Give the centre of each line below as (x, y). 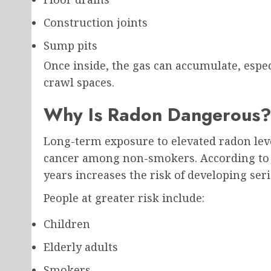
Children (67, 224)
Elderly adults (81, 247)
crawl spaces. (79, 83)
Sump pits (70, 46)
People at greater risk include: (124, 198)
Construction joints (96, 23)
